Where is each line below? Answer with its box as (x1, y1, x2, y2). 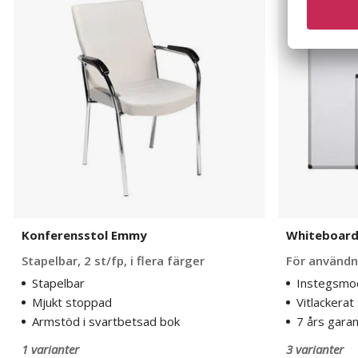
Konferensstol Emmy (22, 227, 147, 243)
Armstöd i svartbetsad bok (32, 313, 180, 329)
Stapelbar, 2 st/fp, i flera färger (22, 253, 205, 268)
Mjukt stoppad (32, 294, 112, 310)
